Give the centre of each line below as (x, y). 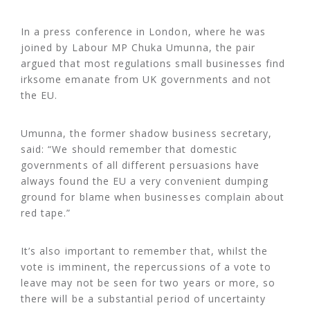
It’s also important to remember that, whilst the (145, 251)
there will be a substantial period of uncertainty (144, 299)
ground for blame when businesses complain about (153, 197)
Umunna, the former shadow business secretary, (147, 134)
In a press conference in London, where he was (144, 32)
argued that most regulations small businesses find (153, 64)
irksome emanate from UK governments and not (146, 80)
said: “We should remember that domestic (129, 149)
